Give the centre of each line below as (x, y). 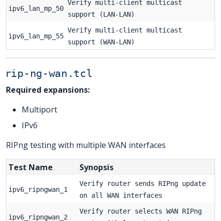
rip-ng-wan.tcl (49, 73)
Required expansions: (48, 90)
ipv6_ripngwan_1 (38, 189)
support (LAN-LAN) (101, 14)
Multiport (39, 109)
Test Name (31, 167)
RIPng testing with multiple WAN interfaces (86, 145)
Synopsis (96, 167)
